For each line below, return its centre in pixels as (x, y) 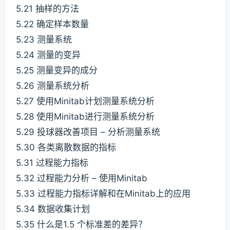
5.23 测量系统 (44, 40)
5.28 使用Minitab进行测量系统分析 (85, 117)
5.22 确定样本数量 (52, 24)
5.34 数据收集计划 (53, 209)
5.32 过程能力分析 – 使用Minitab (82, 178)
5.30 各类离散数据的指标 (66, 148)
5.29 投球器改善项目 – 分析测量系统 (88, 132)
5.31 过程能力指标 (52, 163)
